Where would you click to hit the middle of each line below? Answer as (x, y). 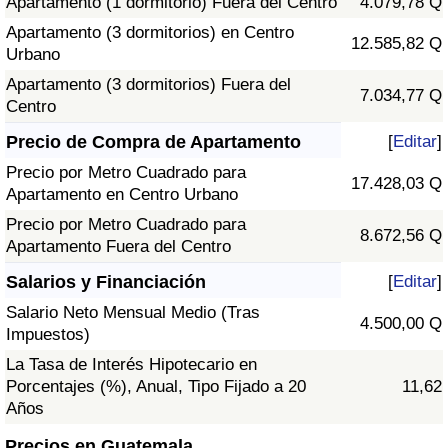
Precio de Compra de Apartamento (153, 142)
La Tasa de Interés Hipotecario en (131, 365)
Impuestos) (48, 335)
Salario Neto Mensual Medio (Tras (133, 313)
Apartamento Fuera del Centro (118, 247)
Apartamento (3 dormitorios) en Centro (150, 33)
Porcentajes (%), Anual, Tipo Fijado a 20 (156, 387)
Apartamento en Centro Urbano (122, 195)
